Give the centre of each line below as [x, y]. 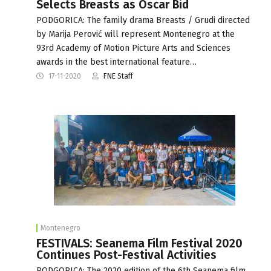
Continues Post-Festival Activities [126, 255]
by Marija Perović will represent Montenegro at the [135, 34]
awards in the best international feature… [116, 62]
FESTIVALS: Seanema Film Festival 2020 [139, 243]
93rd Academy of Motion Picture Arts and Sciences [133, 48]
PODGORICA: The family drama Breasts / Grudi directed [143, 20]
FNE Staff [118, 76]
